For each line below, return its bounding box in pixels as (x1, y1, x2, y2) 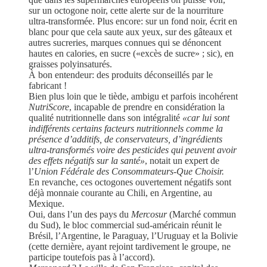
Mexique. (29, 198, 64, 209)
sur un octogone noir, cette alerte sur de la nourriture (29, 5, 223, 15)
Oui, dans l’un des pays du (29, 209, 131, 219)
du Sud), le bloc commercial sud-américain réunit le (29, 219, 222, 230)
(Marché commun (167, 209, 236, 219)
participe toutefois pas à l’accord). (29, 252, 155, 262)
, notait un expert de (145, 155, 219, 166)
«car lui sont (182, 112, 229, 123)
